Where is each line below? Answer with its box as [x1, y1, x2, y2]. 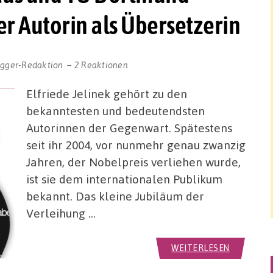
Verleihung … [26, 205, 96, 221]
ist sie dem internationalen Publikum [26, 171, 223, 186]
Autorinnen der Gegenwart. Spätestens [26, 119, 233, 135]
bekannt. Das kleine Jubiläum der [26, 188, 205, 204]
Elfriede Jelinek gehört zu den [26, 85, 188, 101]
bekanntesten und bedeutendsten [26, 102, 205, 118]
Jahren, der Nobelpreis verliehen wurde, [26, 154, 241, 169]
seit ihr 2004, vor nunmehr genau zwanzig [26, 136, 246, 152]
